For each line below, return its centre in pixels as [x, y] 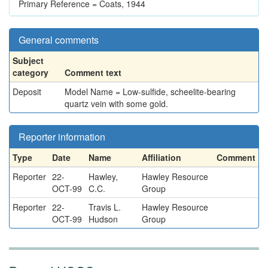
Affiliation [162, 157]
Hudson [103, 219]
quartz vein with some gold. [116, 103]
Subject [28, 60]
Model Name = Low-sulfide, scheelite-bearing [150, 92]
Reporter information [62, 137]
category [31, 72]
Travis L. [105, 207]
